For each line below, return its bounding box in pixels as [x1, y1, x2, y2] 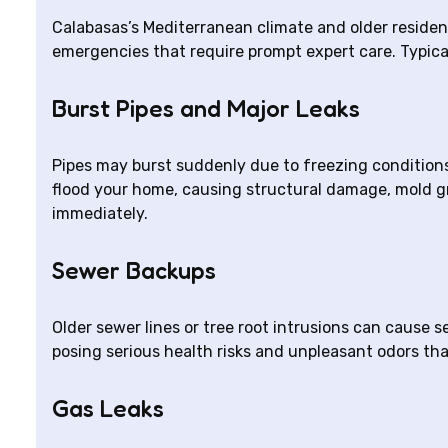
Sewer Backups [52, 256, 216, 285]
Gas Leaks [52, 394, 164, 423]
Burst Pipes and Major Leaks [52, 94, 360, 123]
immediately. [52, 204, 148, 223]
